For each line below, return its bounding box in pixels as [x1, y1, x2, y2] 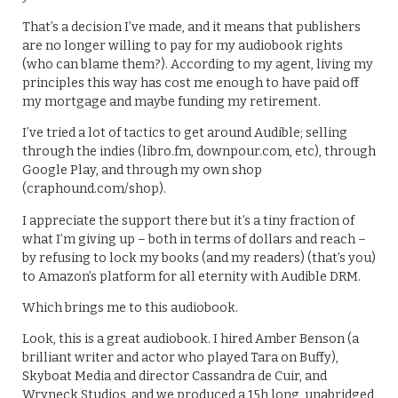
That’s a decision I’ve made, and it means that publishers [22, 19, 361, 35]
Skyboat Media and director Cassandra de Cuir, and [22, 369, 327, 385]
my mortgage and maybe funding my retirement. [22, 93, 321, 109]
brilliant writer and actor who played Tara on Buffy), [22, 350, 338, 366]
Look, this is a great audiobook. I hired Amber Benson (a [22, 331, 359, 347]
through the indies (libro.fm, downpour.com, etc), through [22, 144, 376, 160]
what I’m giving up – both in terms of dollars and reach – [22, 231, 366, 247]
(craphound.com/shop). [22, 181, 166, 197]
